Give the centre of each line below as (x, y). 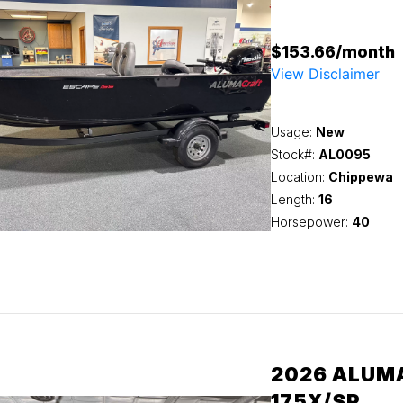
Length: (294, 199)
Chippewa (360, 177)
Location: (299, 177)
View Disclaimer (325, 74)
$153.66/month (332, 52)
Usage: (293, 132)
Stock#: (294, 154)
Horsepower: (311, 222)
